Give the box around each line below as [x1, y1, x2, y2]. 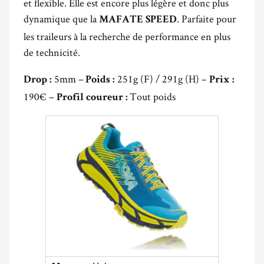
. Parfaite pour [177, 12, 236, 26]
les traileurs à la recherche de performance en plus [24, 29, 230, 44]
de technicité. [24, 45, 80, 60]
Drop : [24, 75, 52, 86]
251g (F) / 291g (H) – [115, 72, 209, 86]
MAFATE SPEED [99, 15, 177, 26]
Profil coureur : [57, 93, 128, 104]
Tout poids [128, 90, 176, 104]
